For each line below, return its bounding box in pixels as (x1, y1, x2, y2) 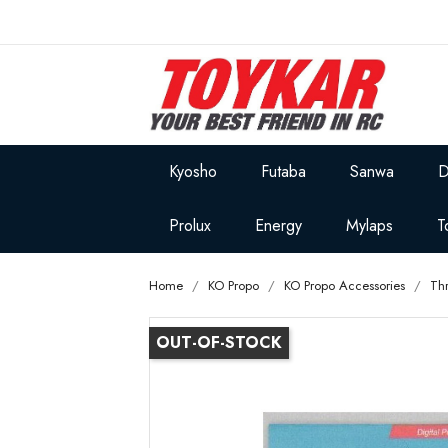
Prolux (169, 214, 212, 237)
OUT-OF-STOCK (156, 331, 283, 354)
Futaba (261, 160, 307, 183)
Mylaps (346, 214, 394, 237)
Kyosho (169, 160, 218, 183)
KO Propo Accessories (284, 276, 406, 295)
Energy (255, 214, 303, 237)
